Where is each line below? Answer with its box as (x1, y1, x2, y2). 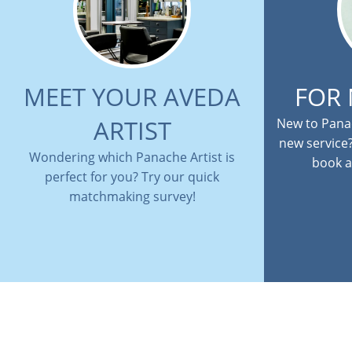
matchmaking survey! (68, 188, 196, 205)
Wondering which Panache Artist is (29, 148, 235, 166)
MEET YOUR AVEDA (24, 80, 240, 113)
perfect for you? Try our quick (45, 168, 219, 185)
